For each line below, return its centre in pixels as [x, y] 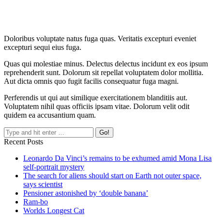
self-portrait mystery [54, 167]
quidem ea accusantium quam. [50, 115]
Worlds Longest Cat [54, 211]
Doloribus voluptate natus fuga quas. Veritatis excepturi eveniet [100, 39]
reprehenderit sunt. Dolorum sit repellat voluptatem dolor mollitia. [104, 73]
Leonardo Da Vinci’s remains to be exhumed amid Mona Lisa [117, 158]
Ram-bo [36, 202]
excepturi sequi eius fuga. [43, 47]
